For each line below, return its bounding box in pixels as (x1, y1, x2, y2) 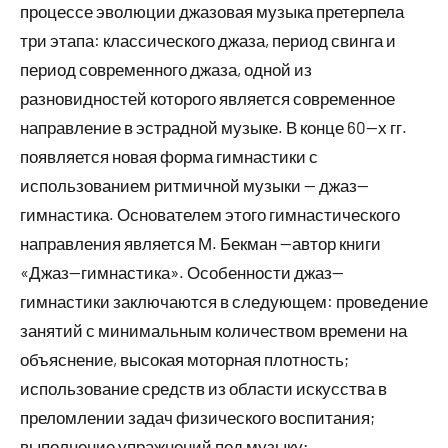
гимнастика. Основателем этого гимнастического (20, 203, 400, 224)
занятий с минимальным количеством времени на (20, 319, 407, 340)
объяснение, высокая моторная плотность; (20, 348, 349, 369)
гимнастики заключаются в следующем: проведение (20, 290, 428, 311)
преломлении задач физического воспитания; (20, 406, 375, 427)
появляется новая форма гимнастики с (20, 145, 318, 166)
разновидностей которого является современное (20, 87, 395, 108)
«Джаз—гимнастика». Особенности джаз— (20, 261, 344, 282)
